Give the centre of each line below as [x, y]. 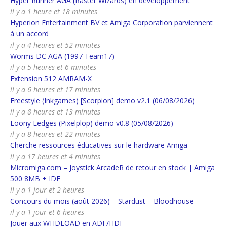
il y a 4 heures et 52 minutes [55, 45]
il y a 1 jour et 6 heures [47, 212]
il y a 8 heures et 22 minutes [55, 134]
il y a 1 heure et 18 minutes [54, 12]
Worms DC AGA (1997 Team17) [62, 56]
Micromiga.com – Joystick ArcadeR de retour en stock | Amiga [112, 168]
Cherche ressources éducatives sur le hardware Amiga [99, 145]
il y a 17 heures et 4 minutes [55, 157]
